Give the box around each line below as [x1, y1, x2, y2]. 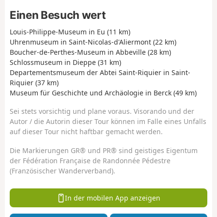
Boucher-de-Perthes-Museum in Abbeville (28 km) [10, 47, 171, 57]
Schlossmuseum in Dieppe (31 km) [10, 57, 121, 67]
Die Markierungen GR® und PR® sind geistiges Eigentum [10, 145, 198, 155]
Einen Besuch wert [10, 8, 106, 21]
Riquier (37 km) [10, 77, 59, 87]
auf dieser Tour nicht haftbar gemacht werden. [10, 127, 163, 137]
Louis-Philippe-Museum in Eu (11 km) [10, 27, 130, 36]
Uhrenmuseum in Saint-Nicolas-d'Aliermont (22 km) [10, 37, 176, 46]
